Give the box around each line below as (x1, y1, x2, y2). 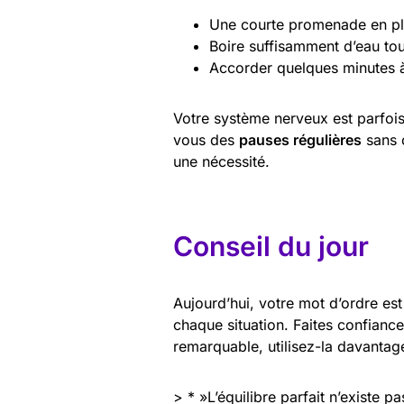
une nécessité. (173, 152, 270, 170)
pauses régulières (239, 131, 362, 149)
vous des (173, 131, 239, 149)
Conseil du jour (173, 230, 369, 262)
